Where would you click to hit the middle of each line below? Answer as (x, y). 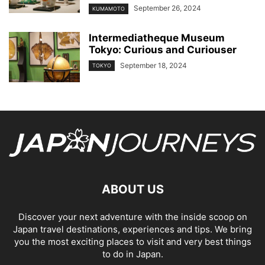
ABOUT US (132, 189)
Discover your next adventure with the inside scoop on (132, 216)
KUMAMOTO (109, 8)
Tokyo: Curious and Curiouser (164, 49)
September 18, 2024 (153, 65)
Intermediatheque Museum (157, 38)
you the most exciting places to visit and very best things (132, 241)
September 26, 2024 (167, 8)
